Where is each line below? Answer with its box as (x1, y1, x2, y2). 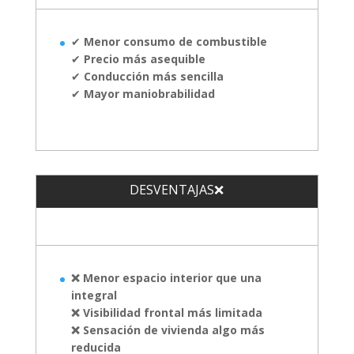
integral (70, 287, 117, 303)
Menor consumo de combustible (83, 33, 267, 49)
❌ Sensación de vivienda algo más (70, 322, 265, 337)
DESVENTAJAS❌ (130, 180, 224, 198)
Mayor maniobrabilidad (83, 85, 215, 101)
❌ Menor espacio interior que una (70, 269, 262, 285)
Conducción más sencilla (83, 68, 224, 84)
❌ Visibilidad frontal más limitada (70, 304, 262, 320)
